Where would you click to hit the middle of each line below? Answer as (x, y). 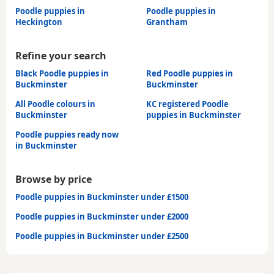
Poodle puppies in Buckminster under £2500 (102, 236)
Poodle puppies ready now (67, 134)
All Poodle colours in (55, 104)
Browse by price (54, 179)
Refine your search (61, 55)
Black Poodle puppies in (62, 73)
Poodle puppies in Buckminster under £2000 (102, 216)
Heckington (39, 22)
